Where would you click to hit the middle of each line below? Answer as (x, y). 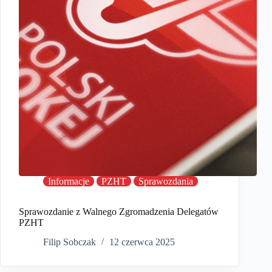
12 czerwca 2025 (142, 242)
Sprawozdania (166, 181)
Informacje (69, 181)
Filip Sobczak (70, 242)
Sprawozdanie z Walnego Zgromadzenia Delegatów (119, 211)
